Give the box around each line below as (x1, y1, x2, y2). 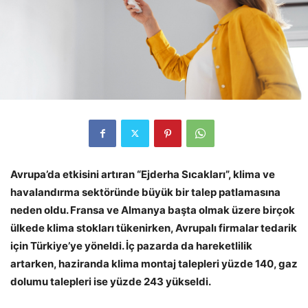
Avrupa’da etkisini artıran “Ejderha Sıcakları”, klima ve (10, 167, 275, 181)
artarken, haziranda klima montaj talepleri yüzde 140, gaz (10, 256, 298, 270)
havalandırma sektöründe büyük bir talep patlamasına (10, 185, 280, 199)
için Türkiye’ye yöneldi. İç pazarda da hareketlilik (10, 239, 252, 252)
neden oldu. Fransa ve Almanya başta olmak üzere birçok (10, 203, 295, 217)
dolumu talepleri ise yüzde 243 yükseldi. (10, 274, 211, 288)
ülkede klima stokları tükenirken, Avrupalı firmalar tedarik (10, 221, 297, 234)
